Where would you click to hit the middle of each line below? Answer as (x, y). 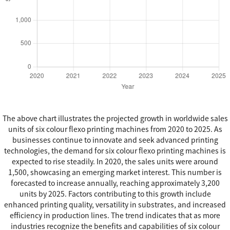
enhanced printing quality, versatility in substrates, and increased (115, 205)
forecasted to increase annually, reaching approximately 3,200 (115, 184)
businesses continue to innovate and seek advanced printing (115, 140)
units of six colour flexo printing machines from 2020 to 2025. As (115, 130)
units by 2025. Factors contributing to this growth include (115, 194)
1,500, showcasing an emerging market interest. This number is (115, 173)
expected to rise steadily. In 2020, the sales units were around (115, 162)
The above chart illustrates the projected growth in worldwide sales (115, 119)
